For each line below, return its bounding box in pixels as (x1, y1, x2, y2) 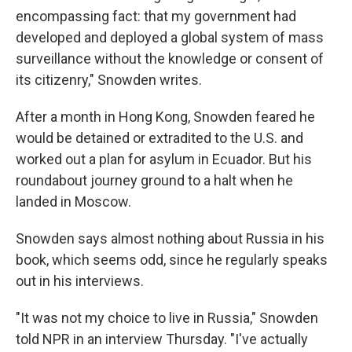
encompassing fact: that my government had (16, 8, 296, 24)
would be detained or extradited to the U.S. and (16, 130, 303, 146)
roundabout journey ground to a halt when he (16, 172, 293, 189)
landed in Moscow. (16, 193, 131, 210)
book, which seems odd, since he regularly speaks (16, 251, 328, 268)
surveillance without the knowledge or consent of (16, 50, 324, 67)
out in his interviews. (16, 273, 144, 289)
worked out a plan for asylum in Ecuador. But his (16, 151, 312, 167)
